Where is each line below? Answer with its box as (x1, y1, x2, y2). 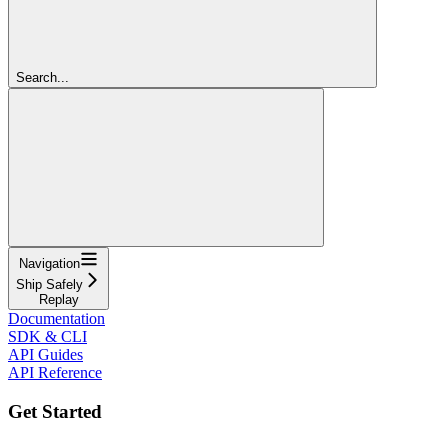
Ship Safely (16, 276, 83, 292)
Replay (38, 291, 79, 307)
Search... (16, 69, 69, 85)
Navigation (19, 255, 80, 271)
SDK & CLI (8, 327, 87, 345)
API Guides (8, 345, 83, 363)
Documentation (8, 309, 105, 327)
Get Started (8, 400, 102, 422)
